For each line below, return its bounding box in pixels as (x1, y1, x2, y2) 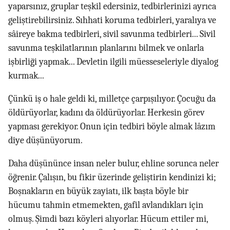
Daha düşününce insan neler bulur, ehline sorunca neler (8, 158, 219, 169)
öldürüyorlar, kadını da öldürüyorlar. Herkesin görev (8, 107, 204, 119)
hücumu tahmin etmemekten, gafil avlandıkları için (8, 200, 203, 211)
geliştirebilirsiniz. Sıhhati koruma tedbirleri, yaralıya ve (8, 15, 216, 26)
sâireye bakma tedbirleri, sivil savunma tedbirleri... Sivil (8, 29, 216, 40)
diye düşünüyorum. (8, 135, 83, 146)
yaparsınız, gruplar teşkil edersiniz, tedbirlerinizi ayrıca (8, 1, 216, 12)
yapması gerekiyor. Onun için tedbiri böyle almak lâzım (8, 121, 216, 132)
